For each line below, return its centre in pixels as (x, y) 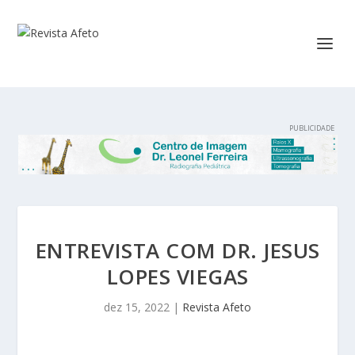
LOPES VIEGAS (177, 276)
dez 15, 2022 (137, 307)
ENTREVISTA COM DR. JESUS (177, 250)
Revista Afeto (217, 307)
